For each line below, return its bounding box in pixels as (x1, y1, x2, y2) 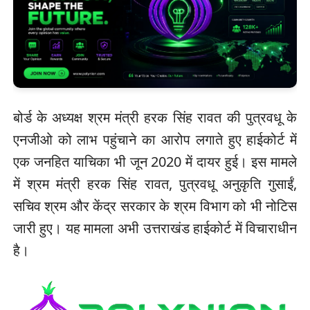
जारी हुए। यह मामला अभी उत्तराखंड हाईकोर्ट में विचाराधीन (12, 218, 298, 237)
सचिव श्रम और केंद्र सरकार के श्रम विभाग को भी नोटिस (12, 196, 298, 215)
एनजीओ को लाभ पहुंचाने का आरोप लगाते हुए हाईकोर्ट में (12, 129, 298, 149)
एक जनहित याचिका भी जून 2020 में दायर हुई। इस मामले (12, 152, 298, 171)
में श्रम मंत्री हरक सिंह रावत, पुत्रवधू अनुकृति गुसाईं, (12, 174, 298, 193)
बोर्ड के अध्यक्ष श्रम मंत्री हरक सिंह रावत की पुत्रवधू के (12, 107, 298, 127)
